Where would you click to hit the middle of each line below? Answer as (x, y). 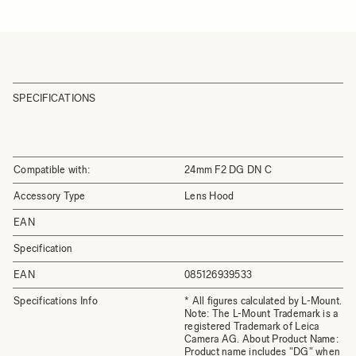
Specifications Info (56, 301)
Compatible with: (52, 170)
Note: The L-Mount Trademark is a (261, 313)
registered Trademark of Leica (252, 326)
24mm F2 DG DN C (228, 170)
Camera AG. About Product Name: (261, 339)
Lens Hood (209, 196)
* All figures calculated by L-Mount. (263, 301)
